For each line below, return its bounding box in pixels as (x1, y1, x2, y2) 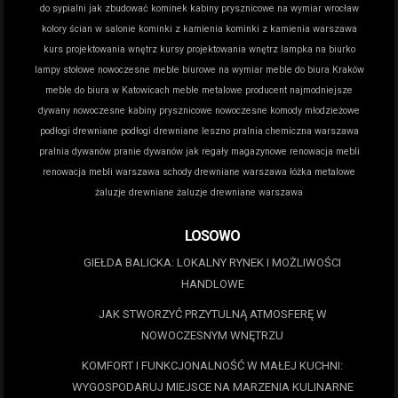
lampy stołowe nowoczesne (34, 63, 150, 76)
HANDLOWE (180, 277, 244, 291)
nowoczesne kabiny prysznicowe (73, 104, 212, 116)
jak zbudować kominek (88, 2, 187, 14)
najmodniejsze (290, 84, 353, 96)
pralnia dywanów (38, 145, 111, 157)
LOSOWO (185, 227, 240, 245)
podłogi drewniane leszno (120, 124, 230, 137)
